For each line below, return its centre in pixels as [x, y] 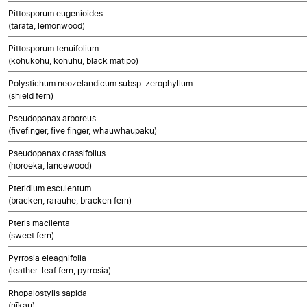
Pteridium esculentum [50, 188]
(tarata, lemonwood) [47, 26]
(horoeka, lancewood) [50, 165]
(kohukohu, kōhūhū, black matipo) [73, 61]
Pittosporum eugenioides [56, 13]
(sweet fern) [31, 235]
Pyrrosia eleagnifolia [47, 258]
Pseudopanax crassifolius [57, 153]
